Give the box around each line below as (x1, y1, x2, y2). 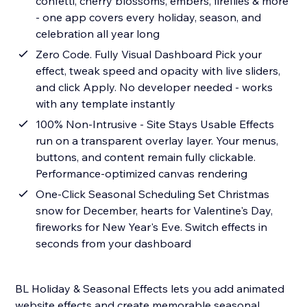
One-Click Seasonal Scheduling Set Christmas (36, 187, 270, 201)
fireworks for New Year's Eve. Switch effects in (36, 220, 268, 234)
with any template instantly (36, 97, 176, 111)
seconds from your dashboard (36, 236, 192, 251)
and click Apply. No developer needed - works (36, 80, 273, 95)
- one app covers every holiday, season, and (36, 10, 262, 25)
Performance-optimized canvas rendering (36, 167, 248, 181)
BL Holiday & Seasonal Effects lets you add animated (15, 282, 285, 296)
